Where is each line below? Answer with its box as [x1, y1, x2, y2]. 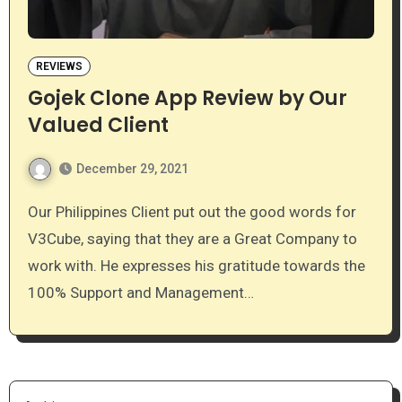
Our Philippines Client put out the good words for [27, 202, 39, 221]
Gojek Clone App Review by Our [27, 83, 347, 112]
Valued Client [27, 110, 169, 139]
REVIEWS [35, 59, 83, 73]
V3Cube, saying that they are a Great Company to [27, 229, 357, 248]
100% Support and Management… [27, 283, 254, 301]
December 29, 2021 [75, 161, 188, 176]
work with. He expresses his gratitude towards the [27, 256, 365, 275]
